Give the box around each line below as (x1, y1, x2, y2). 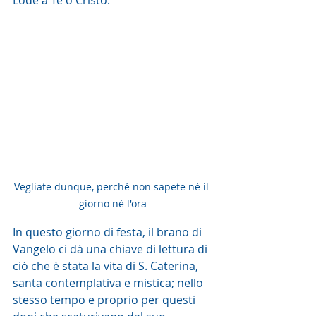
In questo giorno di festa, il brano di (13, 224, 205, 240)
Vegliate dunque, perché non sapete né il (14, 179, 212, 193)
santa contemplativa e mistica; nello (13, 274, 206, 291)
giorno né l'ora (79, 196, 147, 210)
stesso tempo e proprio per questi (13, 291, 198, 308)
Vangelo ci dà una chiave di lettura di (13, 241, 210, 257)
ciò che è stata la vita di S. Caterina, (13, 257, 201, 274)
